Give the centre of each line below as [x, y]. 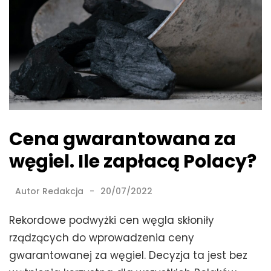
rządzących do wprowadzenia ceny [102, 238]
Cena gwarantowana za [122, 139]
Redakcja [63, 191]
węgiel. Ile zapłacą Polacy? [133, 162]
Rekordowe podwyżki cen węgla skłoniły [112, 220]
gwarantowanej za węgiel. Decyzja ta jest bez [128, 256]
